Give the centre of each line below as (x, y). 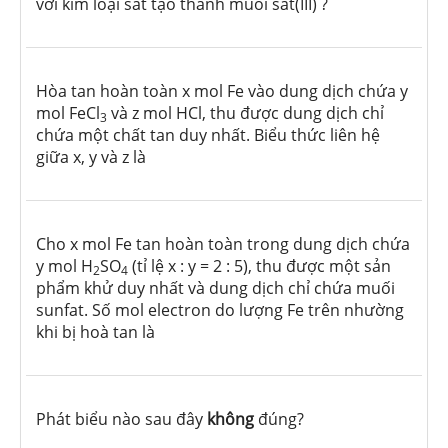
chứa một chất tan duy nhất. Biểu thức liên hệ (208, 135)
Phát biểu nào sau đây (121, 419)
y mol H (64, 266)
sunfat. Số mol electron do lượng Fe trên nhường (220, 310)
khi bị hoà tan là (95, 332)
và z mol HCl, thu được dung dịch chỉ (245, 113)
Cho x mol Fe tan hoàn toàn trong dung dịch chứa (223, 244)
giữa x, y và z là (91, 157)
